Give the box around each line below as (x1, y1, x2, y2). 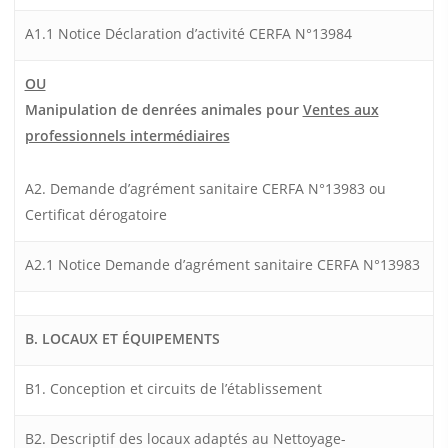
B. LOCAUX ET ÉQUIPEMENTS (24, 329, 220, 349)
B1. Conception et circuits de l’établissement (24, 379, 322, 399)
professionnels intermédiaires (24, 126, 230, 146)
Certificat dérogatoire (24, 205, 167, 225)
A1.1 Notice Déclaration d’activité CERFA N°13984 (24, 24, 352, 44)
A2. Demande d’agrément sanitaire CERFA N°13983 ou (24, 179, 386, 199)
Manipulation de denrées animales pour (24, 100, 303, 120)
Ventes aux (302, 100, 379, 120)
